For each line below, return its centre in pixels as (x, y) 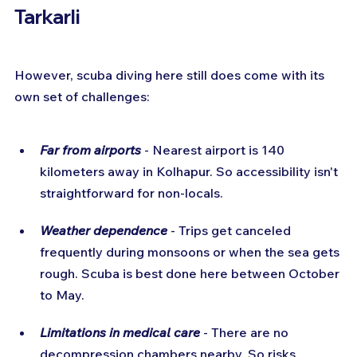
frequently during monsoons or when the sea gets (191, 251)
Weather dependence (104, 230)
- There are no (246, 332)
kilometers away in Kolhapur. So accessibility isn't (190, 171)
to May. (62, 294)
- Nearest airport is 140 (214, 149)
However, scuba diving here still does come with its (171, 75)
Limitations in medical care (120, 332)
